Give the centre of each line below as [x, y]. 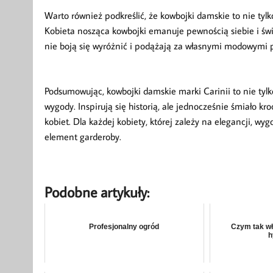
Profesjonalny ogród [124, 226]
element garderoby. [83, 137]
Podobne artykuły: [97, 191]
